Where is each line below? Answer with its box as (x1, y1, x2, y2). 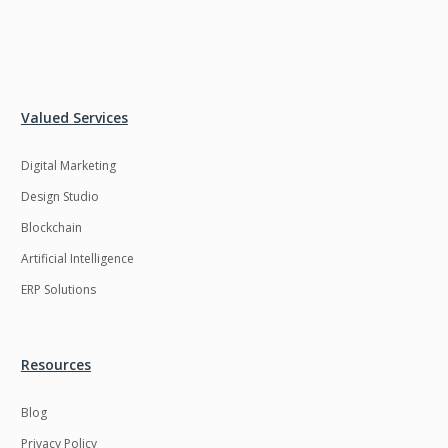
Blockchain (20, 219, 82, 237)
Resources (20, 355, 91, 375)
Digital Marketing (20, 157, 116, 175)
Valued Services (20, 108, 128, 128)
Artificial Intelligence (20, 250, 134, 268)
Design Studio (20, 188, 99, 206)
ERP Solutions (20, 281, 96, 299)
